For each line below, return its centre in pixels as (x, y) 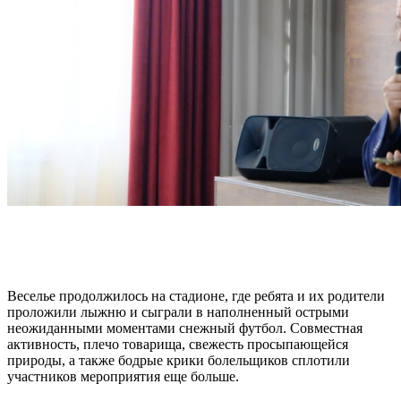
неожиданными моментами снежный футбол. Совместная (185, 328)
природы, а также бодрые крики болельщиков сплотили (179, 361)
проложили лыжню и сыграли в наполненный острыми (178, 312)
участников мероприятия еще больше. (123, 377)
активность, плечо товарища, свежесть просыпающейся (178, 345)
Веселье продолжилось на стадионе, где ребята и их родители (196, 296)
